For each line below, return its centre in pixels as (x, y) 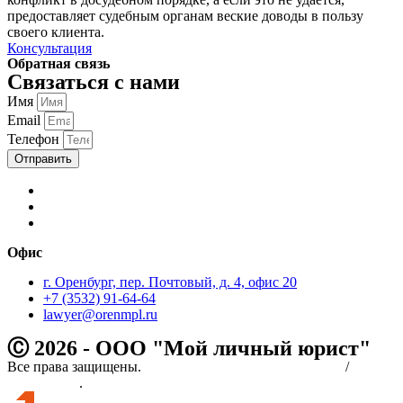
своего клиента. (56, 32)
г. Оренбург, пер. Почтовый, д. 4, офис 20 (170, 282)
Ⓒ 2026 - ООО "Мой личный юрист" (189, 348)
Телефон (35, 139)
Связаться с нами (94, 82)
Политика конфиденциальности (243, 367)
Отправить (43, 159)
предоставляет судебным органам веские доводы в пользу (185, 16)
